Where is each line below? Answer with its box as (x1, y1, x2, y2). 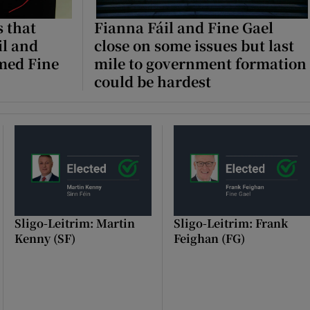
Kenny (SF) (15, 230, 76, 246)
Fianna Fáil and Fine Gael (94, 17, 273, 37)
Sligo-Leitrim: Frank (173, 215, 288, 231)
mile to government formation (94, 53, 307, 73)
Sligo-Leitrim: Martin (15, 215, 136, 231)
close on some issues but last (94, 35, 294, 55)
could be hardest (94, 71, 211, 91)
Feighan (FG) (173, 230, 245, 246)
